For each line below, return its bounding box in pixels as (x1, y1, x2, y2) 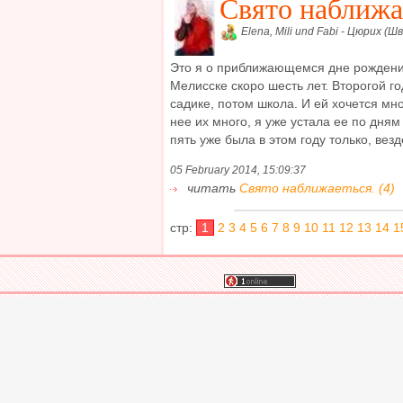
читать (184, 181, 239, 196)
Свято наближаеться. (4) (239, 181, 395, 196)
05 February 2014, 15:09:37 (170, 164, 306, 177)
